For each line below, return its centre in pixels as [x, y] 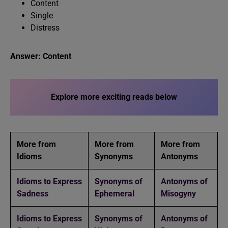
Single [42, 16]
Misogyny [178, 194]
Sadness [33, 194]
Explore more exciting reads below [114, 97]
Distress [45, 28]
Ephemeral [115, 194]
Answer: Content [41, 56]
